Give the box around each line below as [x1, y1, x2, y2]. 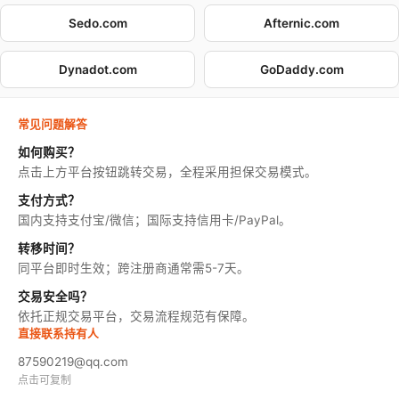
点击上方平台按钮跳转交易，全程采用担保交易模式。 [18, 165, 317, 180]
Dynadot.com [58, 62, 137, 77]
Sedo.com [68, 16, 127, 31]
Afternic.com [264, 16, 339, 31]
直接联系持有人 [18, 327, 99, 341]
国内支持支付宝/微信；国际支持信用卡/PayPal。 [18, 213, 291, 228]
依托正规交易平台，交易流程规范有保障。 [18, 309, 255, 324]
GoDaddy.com [259, 62, 344, 77]
